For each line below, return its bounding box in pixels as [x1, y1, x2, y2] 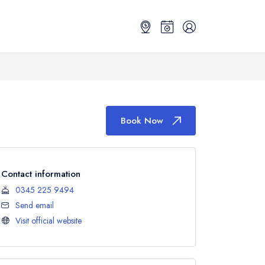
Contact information [1, 167, 80, 180]
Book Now [121, 114, 163, 127]
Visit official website [15, 215, 82, 227]
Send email [15, 199, 54, 211]
